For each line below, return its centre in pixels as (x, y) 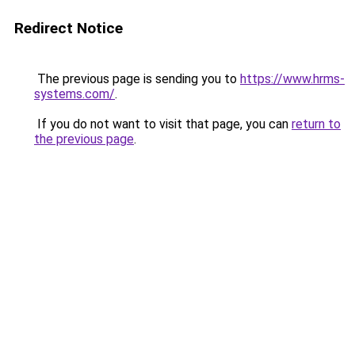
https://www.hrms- (292, 79)
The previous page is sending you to (137, 79)
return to (316, 124)
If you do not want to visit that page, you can (163, 124)
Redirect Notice (69, 28)
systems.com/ (74, 94)
